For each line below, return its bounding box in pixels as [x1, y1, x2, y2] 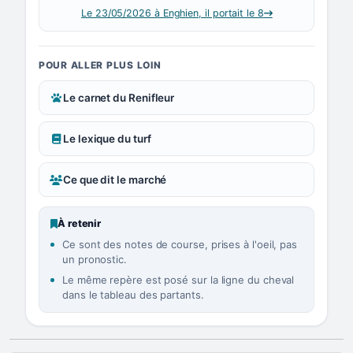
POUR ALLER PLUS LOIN [39, 59, 162, 71]
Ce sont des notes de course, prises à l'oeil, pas [62, 238, 298, 251]
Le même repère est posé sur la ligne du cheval [62, 273, 295, 286]
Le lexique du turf [63, 132, 151, 145]
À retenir [57, 217, 102, 229]
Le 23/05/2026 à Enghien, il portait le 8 [81, 7, 264, 19]
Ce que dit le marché [63, 173, 167, 186]
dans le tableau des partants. [62, 288, 204, 301]
